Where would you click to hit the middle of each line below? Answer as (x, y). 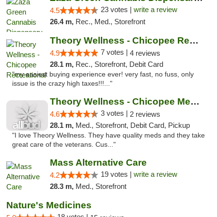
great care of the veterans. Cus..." (64, 145)
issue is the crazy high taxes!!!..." (62, 84)
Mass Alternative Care (98, 163)
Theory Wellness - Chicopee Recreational (194, 40)
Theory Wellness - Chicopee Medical (195, 101)
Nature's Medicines (49, 205)
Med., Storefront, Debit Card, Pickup (132, 125)
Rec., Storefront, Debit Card (119, 64)
